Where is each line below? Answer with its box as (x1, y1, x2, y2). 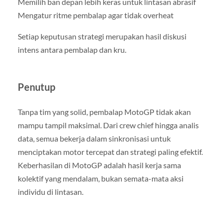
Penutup (17, 80, 55, 93)
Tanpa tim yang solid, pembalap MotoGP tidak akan (17, 107, 191, 116)
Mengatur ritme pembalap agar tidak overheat (17, 10, 174, 20)
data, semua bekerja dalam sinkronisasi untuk (17, 133, 171, 143)
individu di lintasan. (17, 186, 83, 196)
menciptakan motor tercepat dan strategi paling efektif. (17, 147, 203, 156)
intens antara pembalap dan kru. (17, 44, 126, 54)
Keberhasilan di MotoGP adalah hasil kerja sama (17, 160, 181, 170)
